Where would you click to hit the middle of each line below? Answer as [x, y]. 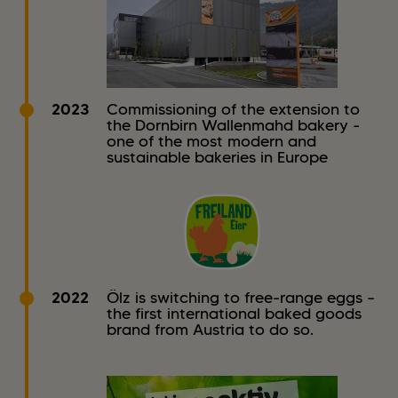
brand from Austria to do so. [210, 330]
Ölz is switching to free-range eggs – [241, 298]
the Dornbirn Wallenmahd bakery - [233, 126]
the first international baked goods [234, 314]
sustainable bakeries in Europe [217, 158]
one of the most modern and [211, 142]
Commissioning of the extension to [233, 110]
